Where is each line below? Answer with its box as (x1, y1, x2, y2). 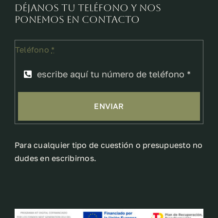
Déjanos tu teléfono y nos (14, 2, 161, 14)
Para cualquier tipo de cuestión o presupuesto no (14, 140, 203, 150)
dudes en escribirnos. (14, 153, 97, 163)
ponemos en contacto (14, 14, 140, 26)
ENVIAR (94, 101, 124, 111)
